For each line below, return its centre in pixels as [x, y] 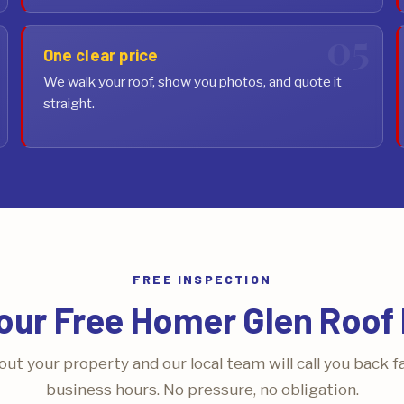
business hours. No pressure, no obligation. [202, 390]
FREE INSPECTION [202, 280]
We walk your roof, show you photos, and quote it [192, 81]
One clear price [101, 55]
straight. [69, 103]
